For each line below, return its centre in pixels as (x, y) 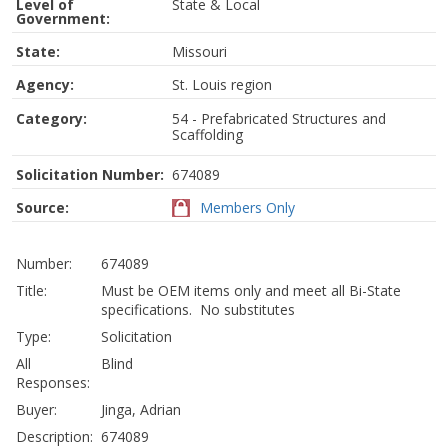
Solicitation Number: (90, 174)
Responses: (53, 382)
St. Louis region (222, 84)
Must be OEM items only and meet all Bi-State (251, 290)
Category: (51, 118)
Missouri (199, 51)
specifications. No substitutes (198, 309)
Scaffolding (207, 134)
